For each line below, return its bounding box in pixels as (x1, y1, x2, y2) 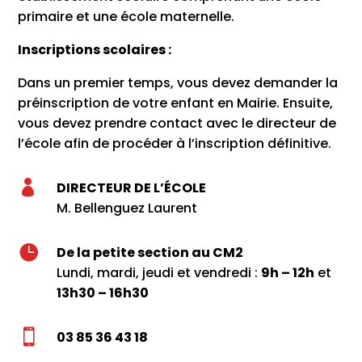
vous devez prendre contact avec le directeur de (18, 114, 337, 133)
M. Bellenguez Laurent (56, 199, 197, 218)
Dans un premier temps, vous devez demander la (18, 74, 339, 93)
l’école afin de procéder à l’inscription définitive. (18, 134, 332, 154)
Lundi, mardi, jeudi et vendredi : (56, 263, 261, 283)
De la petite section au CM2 (56, 243, 243, 263)
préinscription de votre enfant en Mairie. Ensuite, (18, 94, 334, 113)
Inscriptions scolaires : (18, 40, 172, 60)
